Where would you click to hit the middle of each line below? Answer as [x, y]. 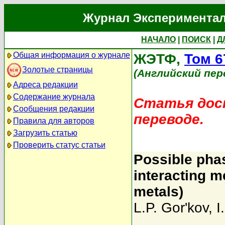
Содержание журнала [54, 97]
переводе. [169, 119]
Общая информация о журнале [72, 55]
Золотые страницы [58, 69]
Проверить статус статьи [59, 145]
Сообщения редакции [54, 109]
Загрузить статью [45, 133]
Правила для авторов [54, 121]
